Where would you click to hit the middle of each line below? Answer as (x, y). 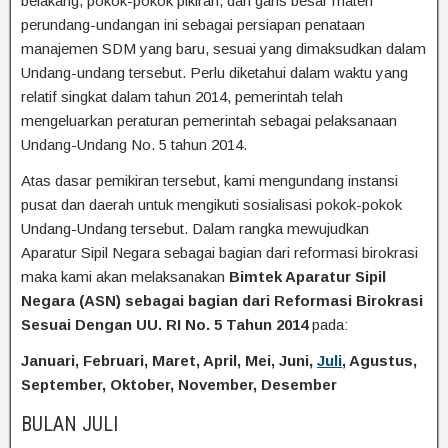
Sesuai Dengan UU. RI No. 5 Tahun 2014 (164, 324)
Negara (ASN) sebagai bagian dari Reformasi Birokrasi (222, 300)
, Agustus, (379, 360)
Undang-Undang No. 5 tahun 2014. (134, 144)
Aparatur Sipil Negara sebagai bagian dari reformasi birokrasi (219, 252)
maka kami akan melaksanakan (125, 276)
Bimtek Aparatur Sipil (307, 276)
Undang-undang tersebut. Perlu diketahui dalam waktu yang (214, 72)
